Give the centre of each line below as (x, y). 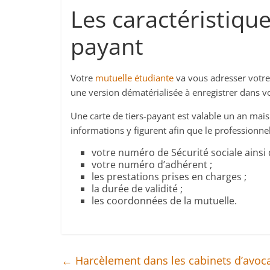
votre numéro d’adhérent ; (152, 165)
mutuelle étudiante (134, 78)
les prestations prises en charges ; (169, 177)
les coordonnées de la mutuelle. (164, 201)
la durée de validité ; (137, 189)
